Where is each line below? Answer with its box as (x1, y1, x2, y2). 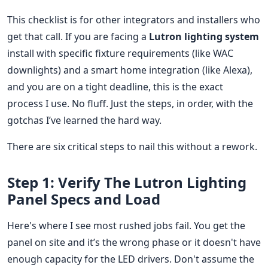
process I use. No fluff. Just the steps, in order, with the (7, 96, 253, 110)
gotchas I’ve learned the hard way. (7, 113, 162, 127)
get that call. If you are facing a (7, 29, 149, 43)
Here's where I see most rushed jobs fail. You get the (7, 218, 245, 232)
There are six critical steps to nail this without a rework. (7, 139, 257, 153)
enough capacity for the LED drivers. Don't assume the (7, 252, 254, 266)
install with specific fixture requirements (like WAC (7, 46, 233, 60)
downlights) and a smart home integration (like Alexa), (7, 63, 252, 77)
